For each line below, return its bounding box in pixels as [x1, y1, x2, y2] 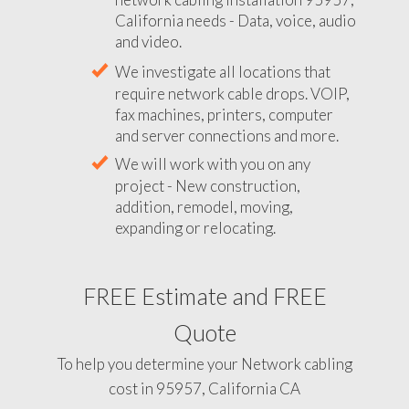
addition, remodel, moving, [115, 197, 293, 217]
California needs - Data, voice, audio [115, 11, 356, 30]
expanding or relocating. [115, 218, 276, 238]
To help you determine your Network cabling [57, 353, 352, 373]
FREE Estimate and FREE [82, 281, 327, 309]
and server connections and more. [115, 126, 339, 145]
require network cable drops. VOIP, [115, 84, 350, 103]
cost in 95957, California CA [109, 378, 300, 398]
